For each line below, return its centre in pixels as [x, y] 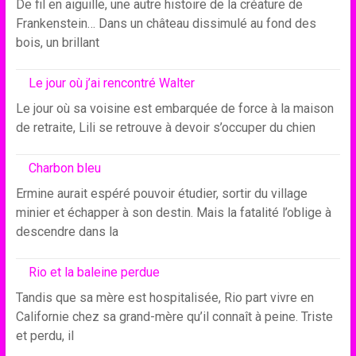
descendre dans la [67, 232]
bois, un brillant [57, 43]
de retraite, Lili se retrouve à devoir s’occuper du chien [165, 128]
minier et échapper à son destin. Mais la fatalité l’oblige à [173, 213]
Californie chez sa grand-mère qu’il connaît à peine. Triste [174, 317]
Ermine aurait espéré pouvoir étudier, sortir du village [161, 193]
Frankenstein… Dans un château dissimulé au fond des [166, 23]
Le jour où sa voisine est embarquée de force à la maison [174, 108]
